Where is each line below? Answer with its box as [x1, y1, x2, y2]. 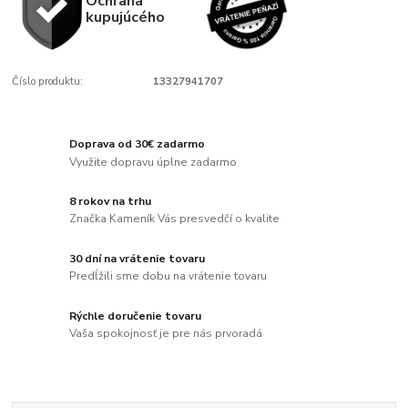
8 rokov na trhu [69, 193, 152, 209]
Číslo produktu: [12, 75, 84, 89]
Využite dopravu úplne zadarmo [69, 154, 238, 169]
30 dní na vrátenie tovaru [69, 250, 206, 266]
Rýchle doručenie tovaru [69, 308, 202, 323]
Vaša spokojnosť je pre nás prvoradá [69, 326, 263, 342]
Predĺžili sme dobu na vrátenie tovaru [69, 269, 268, 284]
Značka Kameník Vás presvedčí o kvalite [69, 211, 280, 227]
